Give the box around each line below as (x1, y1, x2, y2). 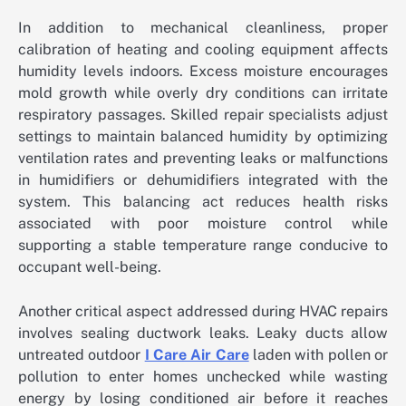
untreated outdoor (18, 345, 145, 363)
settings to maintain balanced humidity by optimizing (18, 128, 388, 146)
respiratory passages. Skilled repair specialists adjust (18, 106, 388, 124)
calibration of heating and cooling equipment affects (18, 41, 388, 59)
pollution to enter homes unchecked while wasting (18, 367, 388, 385)
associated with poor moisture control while (18, 215, 388, 233)
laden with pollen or (248, 345, 389, 363)
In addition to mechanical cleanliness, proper (18, 19, 388, 37)
